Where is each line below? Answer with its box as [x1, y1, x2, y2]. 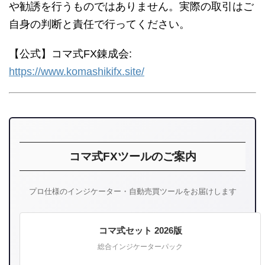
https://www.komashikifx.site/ [9, 66, 144, 78]
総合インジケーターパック [98, 243, 183, 251]
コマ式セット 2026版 [98, 225, 182, 236]
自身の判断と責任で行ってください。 [9, 18, 190, 31]
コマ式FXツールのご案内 [69, 150, 196, 163]
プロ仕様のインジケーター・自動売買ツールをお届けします [28, 187, 237, 196]
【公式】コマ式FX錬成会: [9, 48, 132, 60]
